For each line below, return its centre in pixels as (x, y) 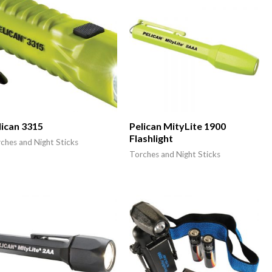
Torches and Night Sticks (175, 155)
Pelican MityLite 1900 (177, 126)
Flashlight (151, 138)
